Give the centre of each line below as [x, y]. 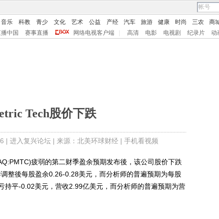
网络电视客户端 [94, 33]
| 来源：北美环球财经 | [87, 141]
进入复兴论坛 [30, 141]
